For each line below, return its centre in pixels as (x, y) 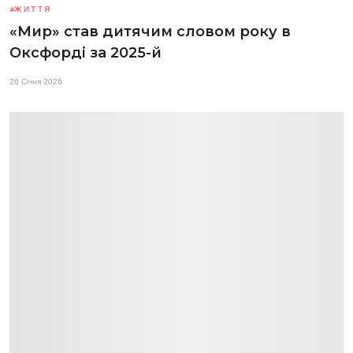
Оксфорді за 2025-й (85, 52)
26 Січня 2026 (36, 81)
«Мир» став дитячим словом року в (150, 31)
